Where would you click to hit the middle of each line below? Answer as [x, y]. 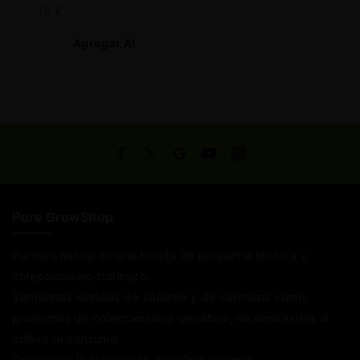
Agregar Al [104, 43]
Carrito [104, 65]
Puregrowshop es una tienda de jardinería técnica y [160, 256]
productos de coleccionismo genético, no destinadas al [171, 318]
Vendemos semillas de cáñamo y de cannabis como [159, 297]
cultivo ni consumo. [66, 339]
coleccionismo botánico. [81, 276]
